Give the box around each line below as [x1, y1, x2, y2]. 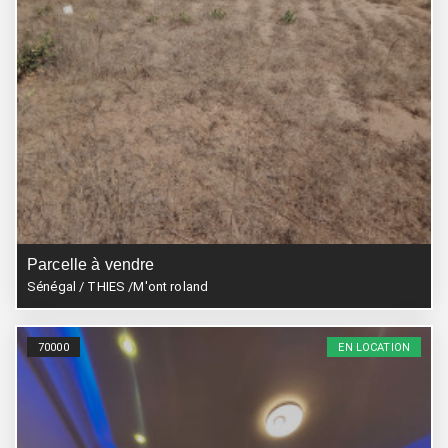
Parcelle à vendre [27, 256, 155, 273]
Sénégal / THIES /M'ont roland [27, 279, 209, 294]
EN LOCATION [338, 340, 410, 354]
